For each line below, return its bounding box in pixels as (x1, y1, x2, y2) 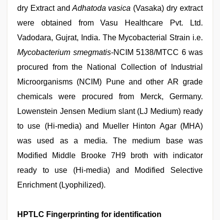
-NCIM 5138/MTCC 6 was (110, 48, 203, 56)
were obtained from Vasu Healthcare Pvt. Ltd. (17, 19, 203, 27)
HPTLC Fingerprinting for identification (17, 210, 162, 219)
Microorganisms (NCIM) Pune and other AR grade (17, 78, 203, 86)
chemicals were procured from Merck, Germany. (17, 92, 203, 101)
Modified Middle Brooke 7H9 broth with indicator (17, 151, 203, 160)
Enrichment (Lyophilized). (17, 181, 106, 189)
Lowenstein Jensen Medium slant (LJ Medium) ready (17, 107, 203, 115)
